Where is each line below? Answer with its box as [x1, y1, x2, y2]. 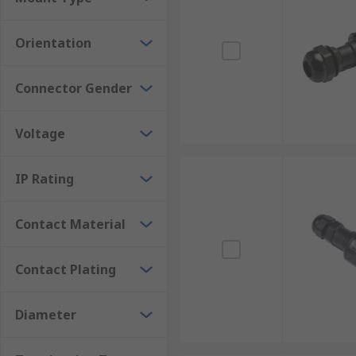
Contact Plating [15, 261, 116, 278]
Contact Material [15, 215, 126, 233]
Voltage [15, 125, 65, 142]
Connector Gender [15, 79, 132, 97]
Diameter [15, 306, 76, 323]
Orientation [15, 34, 91, 52]
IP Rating [15, 170, 74, 188]
